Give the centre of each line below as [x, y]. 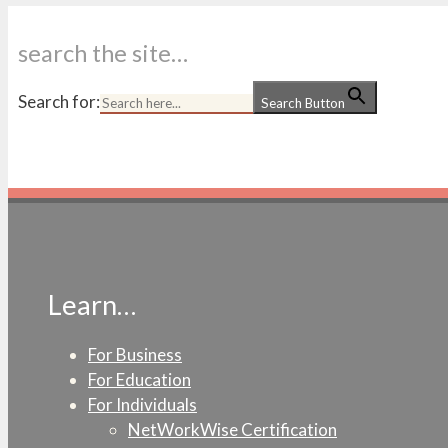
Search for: [59, 101]
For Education [139, 380]
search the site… [103, 52]
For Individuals [142, 405]
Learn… [92, 305]
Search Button [303, 102]
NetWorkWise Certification [232, 430]
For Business [135, 355]
